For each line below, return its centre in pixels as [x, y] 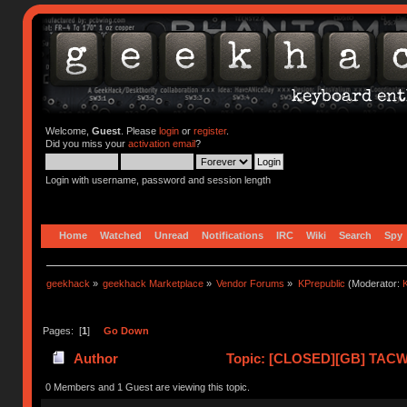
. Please [139, 131]
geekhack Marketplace [154, 283]
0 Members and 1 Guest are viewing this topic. [147, 387]
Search [356, 235]
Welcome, [68, 131]
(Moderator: [373, 283]
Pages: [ [62, 330]
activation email [161, 144]
